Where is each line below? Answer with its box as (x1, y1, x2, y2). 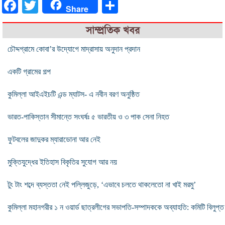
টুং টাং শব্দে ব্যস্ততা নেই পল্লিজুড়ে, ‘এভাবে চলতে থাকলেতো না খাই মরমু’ (8, 180, 196, 189)
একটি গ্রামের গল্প (8, 67, 51, 76)
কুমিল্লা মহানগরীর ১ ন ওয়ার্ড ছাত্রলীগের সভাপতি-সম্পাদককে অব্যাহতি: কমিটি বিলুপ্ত (8, 202, 224, 211)
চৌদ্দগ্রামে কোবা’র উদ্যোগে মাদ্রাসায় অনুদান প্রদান (8, 44, 140, 53)
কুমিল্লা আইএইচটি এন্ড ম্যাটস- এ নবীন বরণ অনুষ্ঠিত (8, 89, 140, 98)
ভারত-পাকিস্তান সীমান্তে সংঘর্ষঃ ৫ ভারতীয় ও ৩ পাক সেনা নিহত (8, 112, 169, 121)
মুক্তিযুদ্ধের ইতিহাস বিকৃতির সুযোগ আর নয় (8, 157, 117, 166)
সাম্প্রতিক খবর (85, 24, 140, 37)
